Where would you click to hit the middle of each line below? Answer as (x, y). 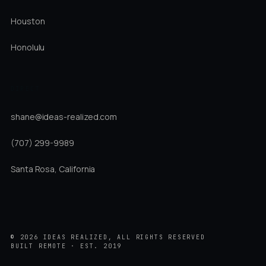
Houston (28, 21)
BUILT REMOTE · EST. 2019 (66, 246)
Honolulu (28, 47)
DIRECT (26, 88)
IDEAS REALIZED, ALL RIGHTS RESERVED (122, 237)
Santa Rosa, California (53, 169)
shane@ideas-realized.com (64, 117)
